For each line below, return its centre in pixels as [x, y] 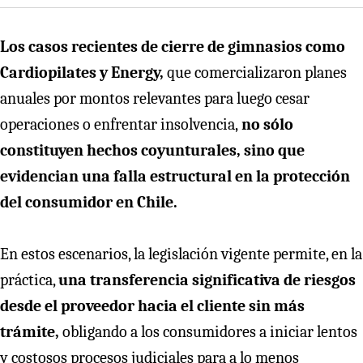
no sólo [266, 124]
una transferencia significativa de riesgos [207, 280]
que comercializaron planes [257, 72]
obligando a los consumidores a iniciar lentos [208, 331]
